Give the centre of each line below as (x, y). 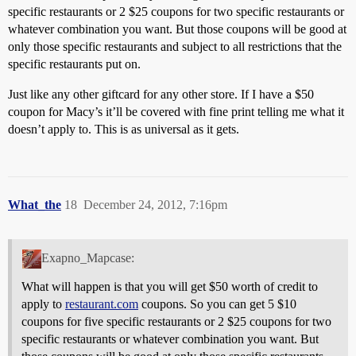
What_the (35, 204)
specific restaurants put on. (74, 64)
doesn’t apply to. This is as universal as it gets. (124, 129)
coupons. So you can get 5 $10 (217, 304)
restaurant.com (102, 304)
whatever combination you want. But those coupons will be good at (177, 29)
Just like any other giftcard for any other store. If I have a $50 (161, 94)
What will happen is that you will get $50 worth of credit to (170, 286)
